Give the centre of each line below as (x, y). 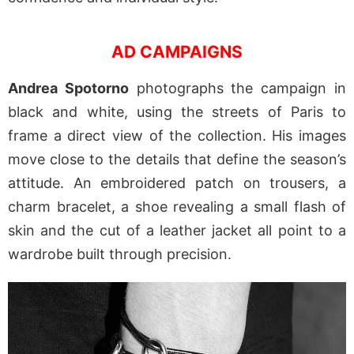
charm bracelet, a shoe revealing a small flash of (177, 207)
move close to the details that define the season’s (177, 160)
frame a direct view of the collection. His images (177, 136)
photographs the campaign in (237, 88)
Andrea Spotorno (68, 88)
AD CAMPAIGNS (177, 52)
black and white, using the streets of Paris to (177, 112)
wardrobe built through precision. (120, 254)
